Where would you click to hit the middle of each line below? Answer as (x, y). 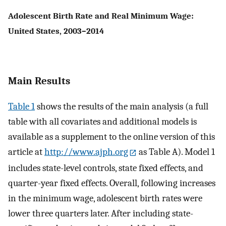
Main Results (39, 80)
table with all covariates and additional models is (102, 121)
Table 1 (21, 106)
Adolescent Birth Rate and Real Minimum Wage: (101, 15)
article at (26, 152)
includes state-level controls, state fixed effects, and (106, 168)
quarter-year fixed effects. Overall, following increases (112, 183)
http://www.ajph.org (86, 152)
